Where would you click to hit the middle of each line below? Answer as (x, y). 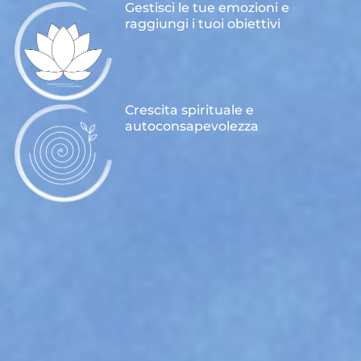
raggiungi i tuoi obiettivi (203, 24)
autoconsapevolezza (192, 126)
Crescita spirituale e (190, 110)
